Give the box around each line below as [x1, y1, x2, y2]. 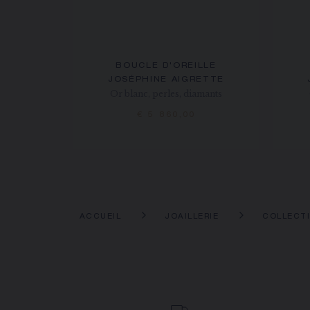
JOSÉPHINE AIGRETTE [108, 76, 224, 84]
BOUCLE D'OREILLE [116, 62, 217, 70]
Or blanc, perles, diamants [110, 89, 222, 99]
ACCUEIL [79, 214, 122, 221]
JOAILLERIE [165, 214, 219, 221]
